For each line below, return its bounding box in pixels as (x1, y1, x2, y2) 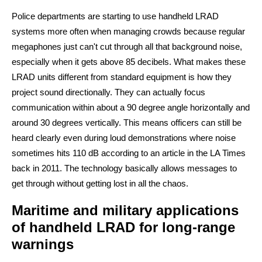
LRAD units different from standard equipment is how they (12, 72, 232, 82)
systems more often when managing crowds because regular (12, 26, 245, 36)
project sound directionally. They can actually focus (12, 87, 205, 97)
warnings (12, 236, 74, 252)
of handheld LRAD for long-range (12, 219, 235, 235)
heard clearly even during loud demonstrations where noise (12, 133, 236, 143)
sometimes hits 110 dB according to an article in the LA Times (12, 148, 246, 158)
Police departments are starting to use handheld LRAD (12, 11, 219, 21)
